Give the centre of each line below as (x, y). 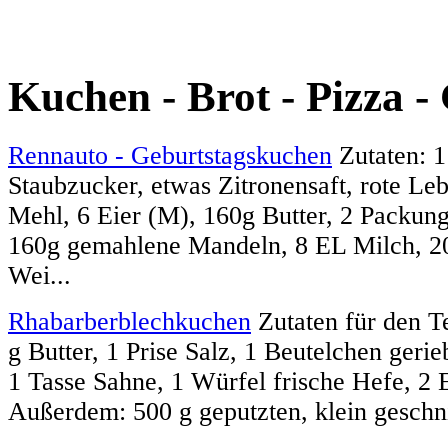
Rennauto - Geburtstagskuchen (170, 155)
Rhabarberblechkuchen (129, 321)
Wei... (39, 275)
